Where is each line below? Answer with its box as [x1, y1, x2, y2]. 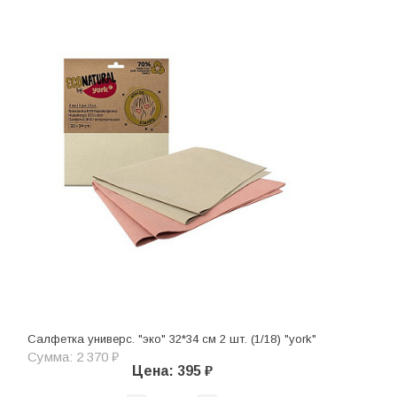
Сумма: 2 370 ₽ [27, 349, 119, 365]
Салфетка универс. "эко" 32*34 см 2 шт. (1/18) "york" [27, 332, 316, 346]
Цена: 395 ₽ [131, 363, 213, 379]
